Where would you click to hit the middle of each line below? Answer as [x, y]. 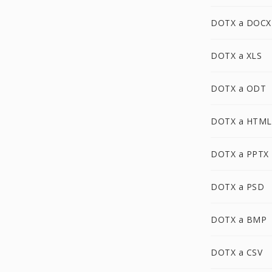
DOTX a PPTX [240, 154]
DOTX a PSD [237, 187]
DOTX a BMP [239, 219]
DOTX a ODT [238, 88]
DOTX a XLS [236, 56]
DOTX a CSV [236, 252]
